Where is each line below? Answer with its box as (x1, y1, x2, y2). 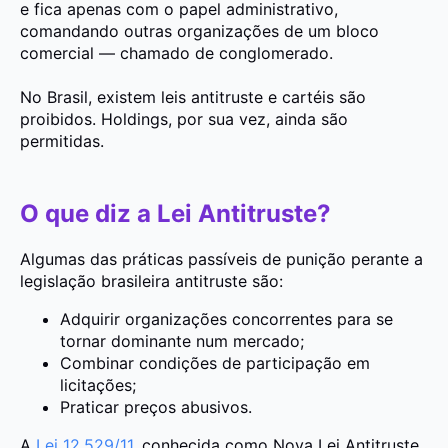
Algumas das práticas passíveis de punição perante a (20, 249, 423, 270)
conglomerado (219, 43, 329, 64)
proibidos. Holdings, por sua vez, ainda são (20, 109, 348, 130)
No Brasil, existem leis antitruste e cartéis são (20, 87, 366, 108)
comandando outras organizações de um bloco (20, 21, 379, 42)
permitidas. (20, 131, 104, 152)
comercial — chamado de (20, 43, 219, 64)
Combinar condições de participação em (60, 353, 370, 374)
